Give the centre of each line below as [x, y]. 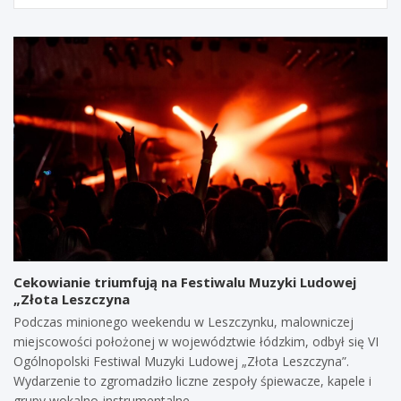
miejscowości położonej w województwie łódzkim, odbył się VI [196, 341]
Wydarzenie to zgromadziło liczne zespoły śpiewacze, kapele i [192, 380]
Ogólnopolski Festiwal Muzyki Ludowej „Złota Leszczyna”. [181, 361]
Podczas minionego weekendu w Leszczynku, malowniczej [183, 321]
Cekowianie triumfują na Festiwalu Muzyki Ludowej [185, 282]
